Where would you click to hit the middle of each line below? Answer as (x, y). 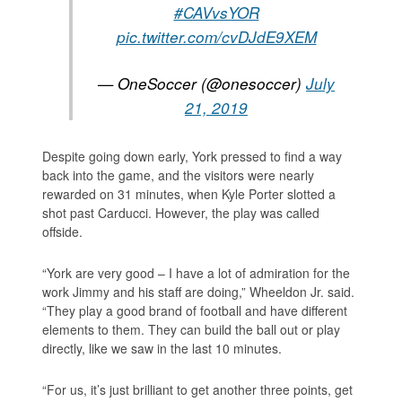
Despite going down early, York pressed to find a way (192, 156)
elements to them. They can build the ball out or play (192, 329)
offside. (63, 231)
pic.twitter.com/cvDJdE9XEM (216, 36)
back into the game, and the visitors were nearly (179, 175)
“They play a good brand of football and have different (195, 310)
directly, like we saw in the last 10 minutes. (162, 348)
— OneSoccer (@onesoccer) (202, 83)
